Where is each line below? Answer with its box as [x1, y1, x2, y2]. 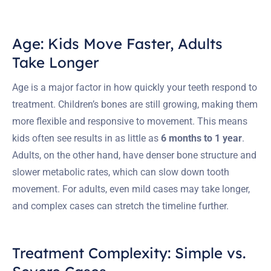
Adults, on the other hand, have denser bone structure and [12, 149, 256, 161]
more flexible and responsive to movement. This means [12, 115, 247, 127]
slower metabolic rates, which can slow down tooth [12, 166, 229, 178]
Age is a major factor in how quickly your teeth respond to [12, 81, 257, 93]
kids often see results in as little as [12, 132, 161, 144]
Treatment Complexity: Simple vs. [12, 243, 246, 262]
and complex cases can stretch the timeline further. [12, 200, 229, 212]
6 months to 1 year [161, 132, 242, 144]
